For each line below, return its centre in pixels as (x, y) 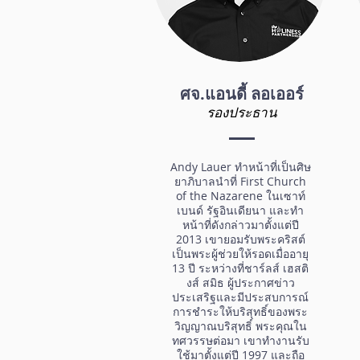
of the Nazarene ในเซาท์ (240, 195)
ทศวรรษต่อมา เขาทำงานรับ (240, 340)
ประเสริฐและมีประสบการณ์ (240, 297)
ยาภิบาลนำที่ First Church (240, 181)
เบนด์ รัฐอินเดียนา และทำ (240, 210)
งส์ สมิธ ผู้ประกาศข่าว (240, 282)
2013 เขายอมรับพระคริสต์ (240, 239)
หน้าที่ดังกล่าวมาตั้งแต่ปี (240, 224)
